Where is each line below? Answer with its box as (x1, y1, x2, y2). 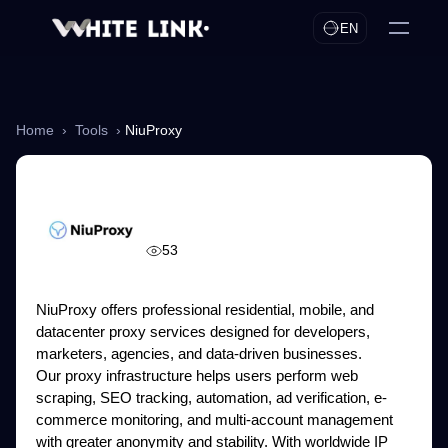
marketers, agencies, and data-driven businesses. (36, 345, 362, 362)
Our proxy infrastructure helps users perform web (36, 367, 358, 384)
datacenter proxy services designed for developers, (36, 323, 370, 340)
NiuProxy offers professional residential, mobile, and (36, 301, 374, 318)
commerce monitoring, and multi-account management (36, 411, 393, 428)
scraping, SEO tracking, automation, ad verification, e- (36, 389, 387, 406)
